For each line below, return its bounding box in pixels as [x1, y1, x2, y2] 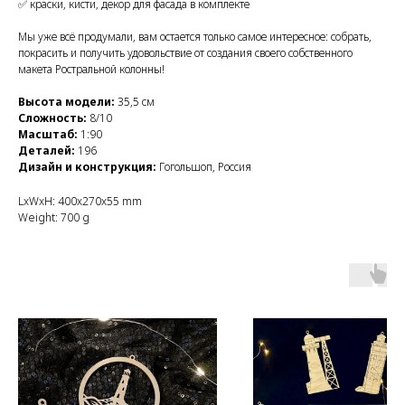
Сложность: [18, 109, 89, 126]
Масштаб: [18, 126, 78, 142]
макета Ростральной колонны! [18, 61, 165, 77]
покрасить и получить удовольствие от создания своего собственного [18, 44, 353, 61]
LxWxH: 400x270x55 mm [18, 193, 142, 209]
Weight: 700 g [18, 209, 89, 225]
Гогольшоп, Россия [156, 158, 251, 174]
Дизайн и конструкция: [18, 158, 156, 174]
